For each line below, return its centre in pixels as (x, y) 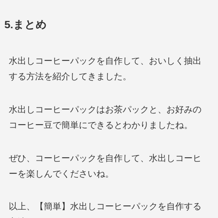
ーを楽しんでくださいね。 (61, 173)
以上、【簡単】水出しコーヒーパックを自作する (105, 207)
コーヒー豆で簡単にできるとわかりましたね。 (100, 125)
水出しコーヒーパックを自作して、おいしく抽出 (105, 61)
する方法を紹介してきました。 (70, 76)
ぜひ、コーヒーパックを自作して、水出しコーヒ (105, 158)
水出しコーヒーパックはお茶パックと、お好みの (105, 109)
